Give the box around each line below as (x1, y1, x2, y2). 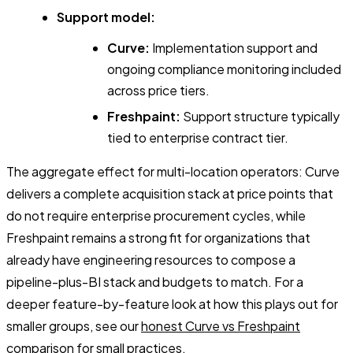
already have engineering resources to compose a (6, 251, 295, 269)
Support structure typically (180, 108, 340, 125)
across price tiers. (107, 81, 210, 98)
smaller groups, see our (6, 318, 141, 335)
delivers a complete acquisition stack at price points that (6, 185, 333, 203)
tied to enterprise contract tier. (107, 129, 288, 147)
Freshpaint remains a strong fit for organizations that (6, 229, 310, 247)
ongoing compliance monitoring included (107, 60, 341, 77)
